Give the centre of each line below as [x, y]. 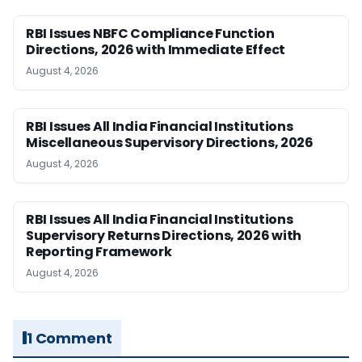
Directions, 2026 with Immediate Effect [156, 49]
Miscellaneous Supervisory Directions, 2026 [170, 142]
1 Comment [69, 338]
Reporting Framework [99, 251]
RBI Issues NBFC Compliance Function [150, 33]
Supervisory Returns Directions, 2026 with [164, 235]
